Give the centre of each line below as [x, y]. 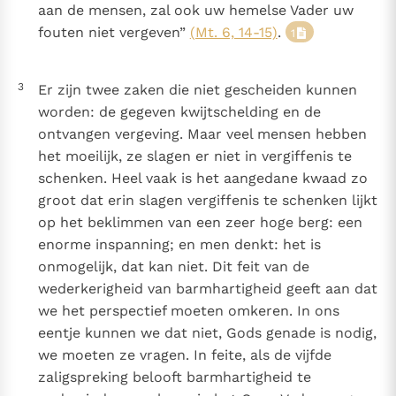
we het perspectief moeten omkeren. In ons [188, 311]
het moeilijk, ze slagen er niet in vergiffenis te [194, 156]
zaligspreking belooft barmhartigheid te [174, 377]
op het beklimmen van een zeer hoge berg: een [200, 223]
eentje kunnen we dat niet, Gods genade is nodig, [207, 333]
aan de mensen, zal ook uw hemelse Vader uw [195, 11]
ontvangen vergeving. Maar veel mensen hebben [202, 134]
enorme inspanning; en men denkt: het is [179, 245]
